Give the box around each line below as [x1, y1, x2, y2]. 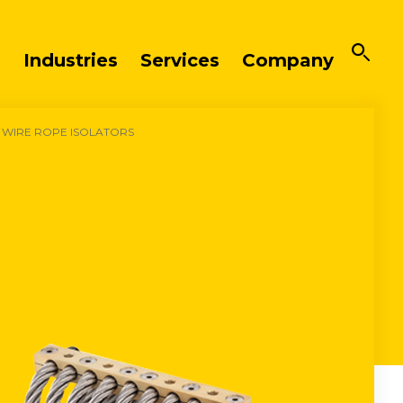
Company [241, 49, 334, 71]
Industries [22, 49, 118, 71]
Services [139, 49, 219, 71]
